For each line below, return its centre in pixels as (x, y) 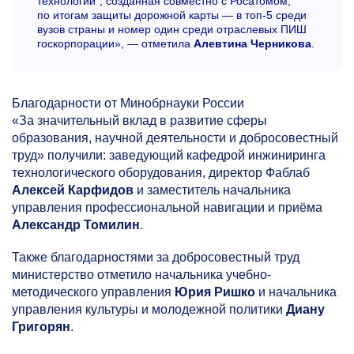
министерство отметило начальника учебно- (141, 275)
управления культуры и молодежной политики (149, 310)
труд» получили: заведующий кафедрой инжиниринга (169, 156)
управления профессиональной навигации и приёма (167, 208)
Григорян (41, 327)
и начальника (296, 292)
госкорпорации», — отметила (115, 44)
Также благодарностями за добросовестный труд (156, 258)
